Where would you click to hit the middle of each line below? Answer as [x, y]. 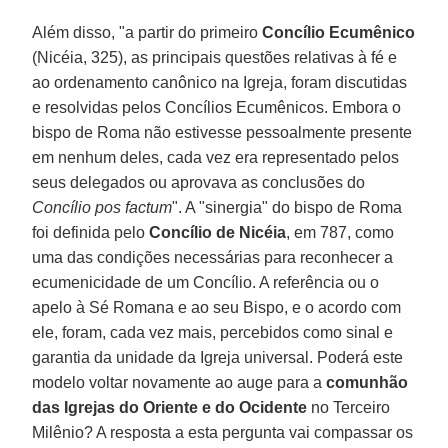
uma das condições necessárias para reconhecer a [213, 257]
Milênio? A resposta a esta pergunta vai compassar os [223, 432]
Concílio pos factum [102, 207]
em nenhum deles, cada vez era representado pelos [216, 157]
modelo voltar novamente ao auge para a [177, 382]
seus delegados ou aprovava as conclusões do [199, 182]
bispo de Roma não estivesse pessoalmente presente [222, 132]
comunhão [365, 382]
